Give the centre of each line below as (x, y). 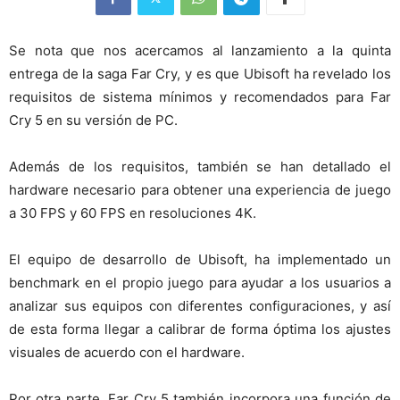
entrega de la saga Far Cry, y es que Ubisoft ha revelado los (200, 74)
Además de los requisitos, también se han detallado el (200, 167)
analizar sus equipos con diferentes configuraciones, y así (200, 306)
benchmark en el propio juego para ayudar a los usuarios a (200, 283)
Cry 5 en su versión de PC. (93, 121)
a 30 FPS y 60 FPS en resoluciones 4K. (133, 213)
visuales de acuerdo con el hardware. (127, 353)
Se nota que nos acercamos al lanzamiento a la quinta (200, 51)
